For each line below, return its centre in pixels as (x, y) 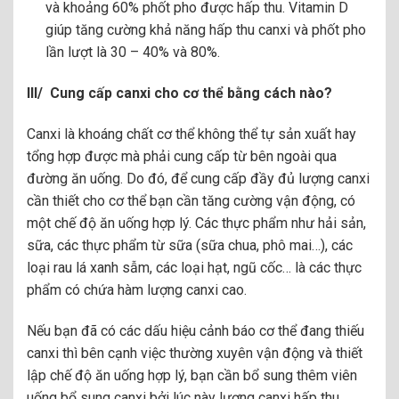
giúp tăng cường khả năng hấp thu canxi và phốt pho (205, 30)
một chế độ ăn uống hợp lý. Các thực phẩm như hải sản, (196, 223)
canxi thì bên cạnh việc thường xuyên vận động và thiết (195, 353)
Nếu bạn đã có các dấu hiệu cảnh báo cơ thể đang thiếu (195, 330)
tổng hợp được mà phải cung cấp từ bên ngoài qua (182, 156)
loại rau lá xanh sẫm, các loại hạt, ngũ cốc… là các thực (194, 267)
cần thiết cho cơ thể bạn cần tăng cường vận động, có (191, 200)
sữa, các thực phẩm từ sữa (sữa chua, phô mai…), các (190, 245)
